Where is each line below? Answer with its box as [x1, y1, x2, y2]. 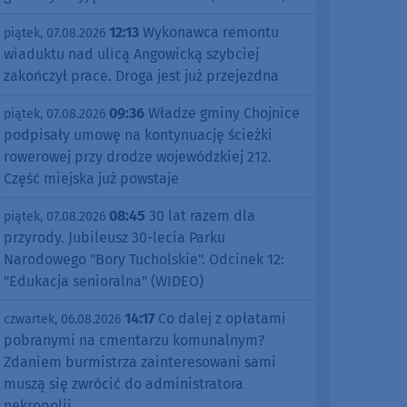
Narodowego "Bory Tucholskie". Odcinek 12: [4, 251, 284, 269]
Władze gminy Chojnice [144, 104, 300, 123]
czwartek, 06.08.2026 [4, 312, 121, 328]
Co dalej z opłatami [154, 310, 286, 328]
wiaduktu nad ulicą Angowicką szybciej [4, 45, 259, 64]
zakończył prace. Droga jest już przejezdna [4, 67, 279, 85]
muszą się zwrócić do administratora [4, 375, 243, 393]
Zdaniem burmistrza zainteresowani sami [4, 353, 276, 372]
